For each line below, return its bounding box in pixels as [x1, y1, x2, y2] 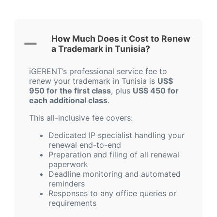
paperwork [48, 159, 88, 170]
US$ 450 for [133, 86, 179, 96]
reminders [48, 179, 85, 189]
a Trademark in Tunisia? [51, 44, 150, 54]
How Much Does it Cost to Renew [51, 33, 190, 44]
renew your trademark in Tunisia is [29, 76, 157, 86]
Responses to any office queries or [48, 188, 176, 199]
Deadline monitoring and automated [48, 169, 181, 179]
